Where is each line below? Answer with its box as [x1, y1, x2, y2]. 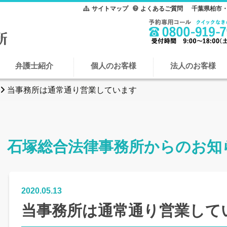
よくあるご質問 [140, 5, 183, 12]
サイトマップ [92, 5, 128, 12]
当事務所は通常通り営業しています [7, 86, 137, 94]
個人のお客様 [91, 61, 136, 70]
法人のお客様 [170, 61, 216, 70]
